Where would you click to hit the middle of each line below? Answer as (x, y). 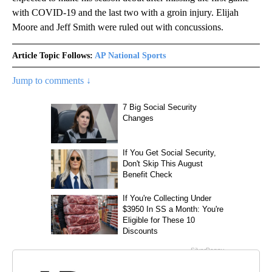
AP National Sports (130, 55)
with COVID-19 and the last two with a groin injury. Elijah (125, 12)
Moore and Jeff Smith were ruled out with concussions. (118, 27)
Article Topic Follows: (53, 55)
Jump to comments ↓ (52, 80)
